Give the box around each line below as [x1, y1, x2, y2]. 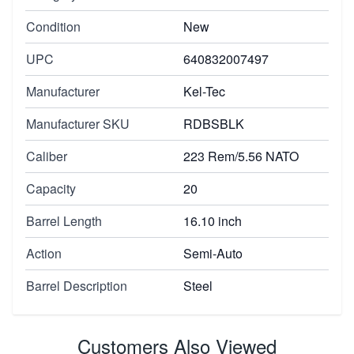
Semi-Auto [183, 243, 243, 262]
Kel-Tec [183, 81, 225, 100]
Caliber [26, 146, 67, 165]
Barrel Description [26, 276, 127, 295]
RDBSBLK [183, 114, 244, 133]
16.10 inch [183, 211, 242, 230]
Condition [26, 17, 81, 36]
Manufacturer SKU [26, 114, 130, 133]
